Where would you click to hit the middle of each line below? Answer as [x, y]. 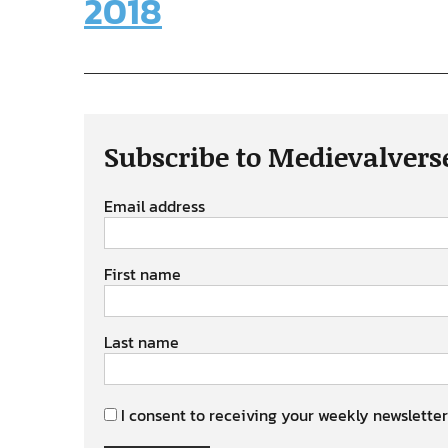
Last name [141, 342]
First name [142, 274]
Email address [154, 206]
